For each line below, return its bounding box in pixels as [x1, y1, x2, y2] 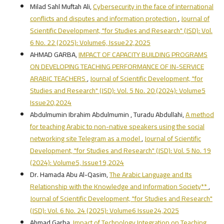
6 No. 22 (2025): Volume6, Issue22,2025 [29, 36, 150, 49]
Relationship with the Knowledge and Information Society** [29, 180, 208, 193]
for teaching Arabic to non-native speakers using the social [29, 120, 204, 133]
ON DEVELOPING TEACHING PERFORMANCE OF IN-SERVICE [29, 60, 204, 73]
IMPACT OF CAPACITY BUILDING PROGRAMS [78, 48, 207, 61]
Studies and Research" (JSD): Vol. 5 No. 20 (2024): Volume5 [29, 84, 205, 97]
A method [185, 108, 214, 121]
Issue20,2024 [29, 96, 71, 109]
